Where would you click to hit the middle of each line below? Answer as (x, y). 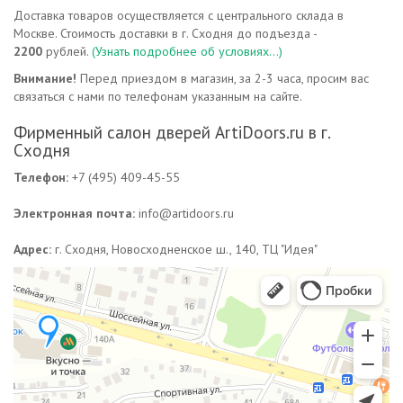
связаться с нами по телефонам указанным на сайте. (158, 96)
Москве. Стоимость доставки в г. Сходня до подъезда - (165, 33)
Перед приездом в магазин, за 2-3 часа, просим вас (223, 78)
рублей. (69, 51)
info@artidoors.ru (184, 213)
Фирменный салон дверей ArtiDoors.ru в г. (172, 132)
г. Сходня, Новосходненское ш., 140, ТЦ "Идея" (184, 249)
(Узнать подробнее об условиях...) (187, 51)
